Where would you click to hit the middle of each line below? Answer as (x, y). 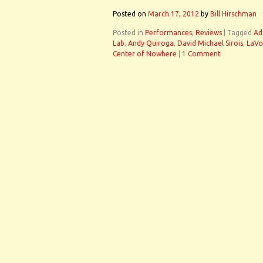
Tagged (240, 33)
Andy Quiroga (151, 43)
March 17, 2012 (173, 14)
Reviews (209, 33)
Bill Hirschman (233, 14)
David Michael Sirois (210, 43)
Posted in (128, 33)
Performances (168, 33)
